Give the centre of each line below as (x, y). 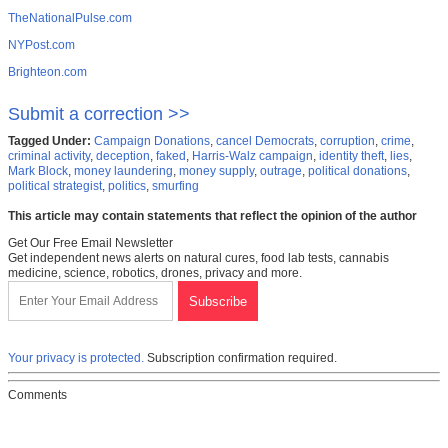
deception (123, 156)
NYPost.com (41, 45)
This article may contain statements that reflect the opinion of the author (212, 216)
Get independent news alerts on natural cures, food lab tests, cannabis (198, 258)
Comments (37, 395)
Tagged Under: (49, 141)
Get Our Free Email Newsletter (90, 243)
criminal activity (49, 156)
